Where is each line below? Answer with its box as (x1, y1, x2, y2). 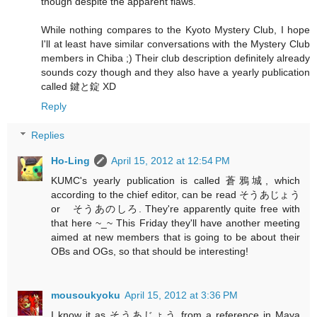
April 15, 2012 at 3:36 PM (125, 289, 238, 301)
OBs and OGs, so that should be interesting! (51, 246, 249, 258)
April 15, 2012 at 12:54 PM (111, 155, 231, 167)
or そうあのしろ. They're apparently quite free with (51, 203, 300, 215)
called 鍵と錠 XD (41, 80, 116, 92)
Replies (31, 129, 65, 142)
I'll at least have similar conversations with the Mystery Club (41, 38, 310, 50)
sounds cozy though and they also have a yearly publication (41, 66, 310, 78)
